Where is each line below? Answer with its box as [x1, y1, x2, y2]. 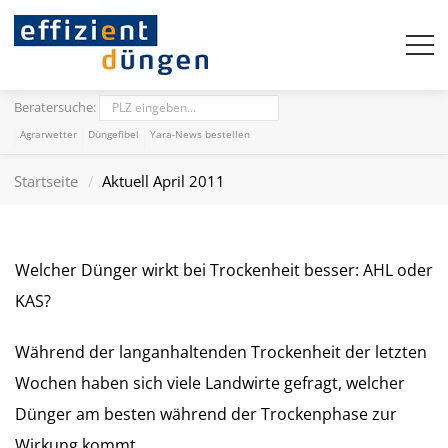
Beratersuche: [14, 98, 97, 116]
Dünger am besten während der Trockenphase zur [15, 403, 397, 425]
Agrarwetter [20, 127, 78, 141]
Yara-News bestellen [150, 127, 251, 141]
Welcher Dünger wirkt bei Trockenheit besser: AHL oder [15, 259, 433, 281]
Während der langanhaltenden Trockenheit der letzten [15, 341, 427, 363]
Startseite [14, 171, 79, 191]
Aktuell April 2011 [102, 171, 226, 191]
